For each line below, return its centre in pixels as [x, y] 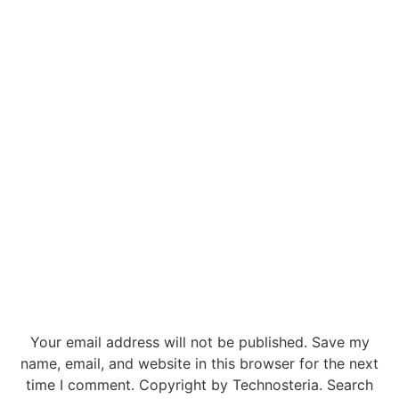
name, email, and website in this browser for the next [199, 364]
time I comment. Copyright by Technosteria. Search [199, 385]
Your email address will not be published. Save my [199, 342]
